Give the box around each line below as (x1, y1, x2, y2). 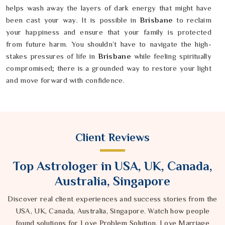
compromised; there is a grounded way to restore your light (6, 64, 211, 73)
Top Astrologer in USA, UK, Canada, (13, 159, 212, 174)
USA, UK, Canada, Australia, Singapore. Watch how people (15, 206, 210, 215)
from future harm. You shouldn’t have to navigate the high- (6, 40, 211, 49)
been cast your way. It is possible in (6, 16, 137, 25)
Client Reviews (75, 131, 150, 144)
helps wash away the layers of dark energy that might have (6, 4, 211, 13)
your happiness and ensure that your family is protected (6, 28, 211, 37)
